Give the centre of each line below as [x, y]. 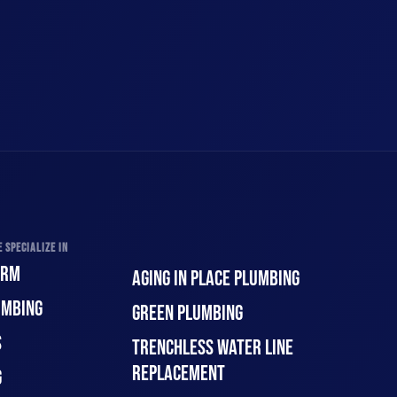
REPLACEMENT [179, 374]
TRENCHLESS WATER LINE [213, 348]
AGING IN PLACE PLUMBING [216, 279]
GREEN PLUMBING [188, 313]
